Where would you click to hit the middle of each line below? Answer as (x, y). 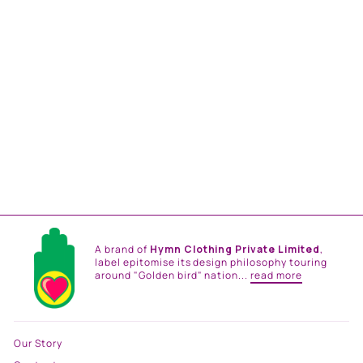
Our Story (38, 344)
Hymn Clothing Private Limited (235, 249)
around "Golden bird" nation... (173, 275)
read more (277, 275)
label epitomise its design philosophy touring (211, 262)
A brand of (122, 249)
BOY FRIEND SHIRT (61, 143)
